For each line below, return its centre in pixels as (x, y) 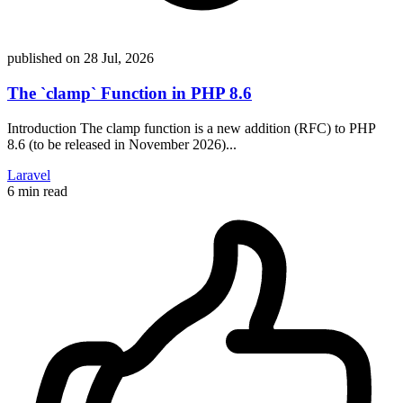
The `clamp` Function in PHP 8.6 (130, 94)
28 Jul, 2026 (119, 58)
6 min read (37, 191)
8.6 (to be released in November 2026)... (122, 144)
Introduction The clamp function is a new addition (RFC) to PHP (191, 128)
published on (44, 58)
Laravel (29, 175)
